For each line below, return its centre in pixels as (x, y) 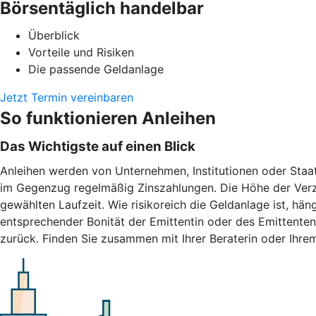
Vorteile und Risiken (81, 52)
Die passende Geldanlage (96, 69)
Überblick (54, 35)
